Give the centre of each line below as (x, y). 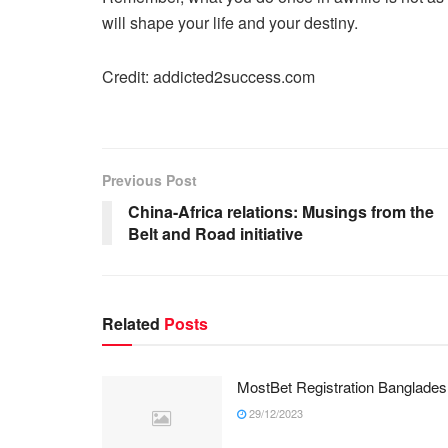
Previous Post (149, 179)
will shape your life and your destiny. (230, 22)
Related (131, 323)
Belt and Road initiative (215, 233)
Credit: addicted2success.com (208, 76)
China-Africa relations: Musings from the (281, 211)
